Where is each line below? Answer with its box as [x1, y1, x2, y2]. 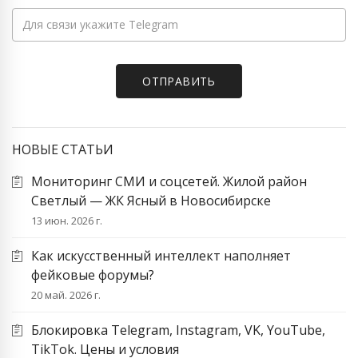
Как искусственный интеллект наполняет [31, 246, 291, 265]
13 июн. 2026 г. [31, 213, 102, 228]
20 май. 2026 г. [31, 287, 101, 302]
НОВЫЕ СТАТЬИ [12, 140, 113, 158]
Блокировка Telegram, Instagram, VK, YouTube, [31, 320, 325, 339]
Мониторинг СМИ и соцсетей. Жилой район [31, 172, 307, 190]
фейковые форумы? [31, 265, 154, 284]
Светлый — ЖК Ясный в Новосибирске [31, 191, 271, 209]
